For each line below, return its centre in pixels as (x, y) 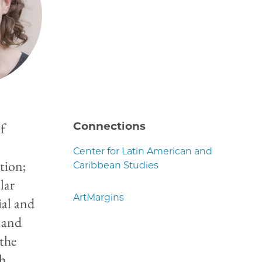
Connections (110, 126)
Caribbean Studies (116, 165)
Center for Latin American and (143, 151)
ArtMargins (99, 197)
